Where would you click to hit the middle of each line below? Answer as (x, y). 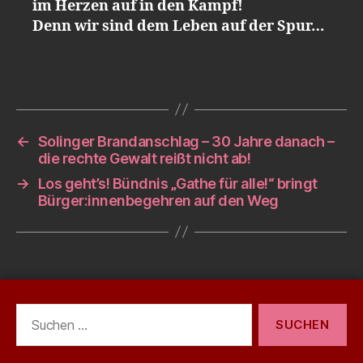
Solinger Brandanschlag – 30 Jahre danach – (186, 141)
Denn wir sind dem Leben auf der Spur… (178, 26)
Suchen (33, 311)
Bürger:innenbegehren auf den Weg (158, 200)
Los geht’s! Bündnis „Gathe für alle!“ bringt (177, 183)
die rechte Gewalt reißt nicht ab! (144, 158)
